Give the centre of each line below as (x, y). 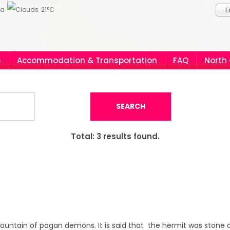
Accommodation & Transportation (87, 60)
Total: (83, 136)
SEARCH (131, 106)
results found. (130, 136)
